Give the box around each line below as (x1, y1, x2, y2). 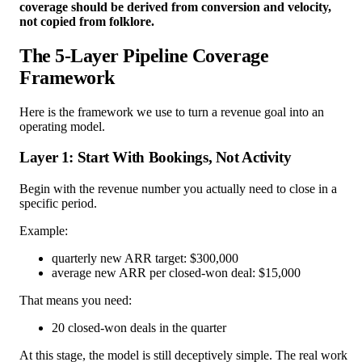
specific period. (19, 196, 97, 211)
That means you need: (19, 293, 132, 308)
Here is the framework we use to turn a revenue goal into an (19, 104, 324, 119)
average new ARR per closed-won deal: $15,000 (52, 266, 301, 280)
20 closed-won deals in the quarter (52, 321, 226, 335)
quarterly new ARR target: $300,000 (52, 251, 238, 266)
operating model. (19, 119, 105, 133)
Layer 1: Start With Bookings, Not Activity (19, 149, 292, 166)
